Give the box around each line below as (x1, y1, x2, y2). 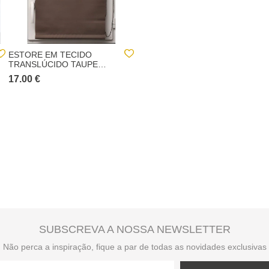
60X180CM (137, 59, 180, 69)
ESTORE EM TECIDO (8, 50, 92, 59)
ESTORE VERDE (137, 50, 202, 59)
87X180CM (8, 69, 51, 79)
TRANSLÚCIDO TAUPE (8, 59, 98, 69)
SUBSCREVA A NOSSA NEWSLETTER (38, 223, 231, 235)
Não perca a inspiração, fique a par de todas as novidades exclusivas (2, 242, 267, 252)
